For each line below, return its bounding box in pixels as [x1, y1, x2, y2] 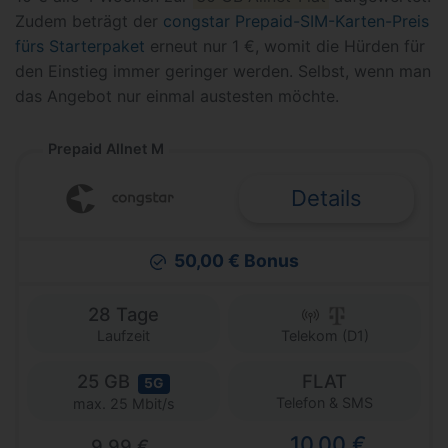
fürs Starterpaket [15, 36, 145, 56]
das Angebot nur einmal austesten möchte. [15, 86, 339, 106]
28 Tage [88, 303, 159, 326]
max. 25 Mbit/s [72, 394, 175, 412]
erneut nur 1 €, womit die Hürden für [145, 36, 425, 56]
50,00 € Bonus [173, 250, 299, 271]
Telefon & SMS [276, 394, 373, 412]
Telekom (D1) [280, 327, 369, 345]
